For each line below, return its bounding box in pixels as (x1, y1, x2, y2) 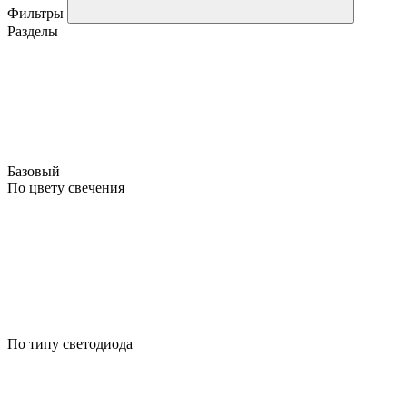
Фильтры (7, 5, 67, 21)
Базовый (7, 163, 64, 179)
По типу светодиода (7, 335, 133, 352)
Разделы (7, 23, 58, 39)
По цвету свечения (7, 179, 124, 195)
